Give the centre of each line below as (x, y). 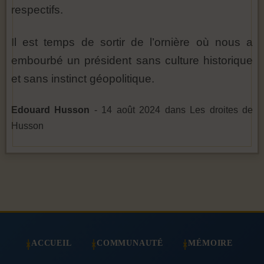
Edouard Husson (51, 110)
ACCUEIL (52, 243)
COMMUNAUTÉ (130, 243)
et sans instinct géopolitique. (83, 79)
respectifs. (37, 10)
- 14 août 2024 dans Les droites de (171, 110)
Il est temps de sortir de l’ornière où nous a (132, 42)
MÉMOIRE (210, 243)
